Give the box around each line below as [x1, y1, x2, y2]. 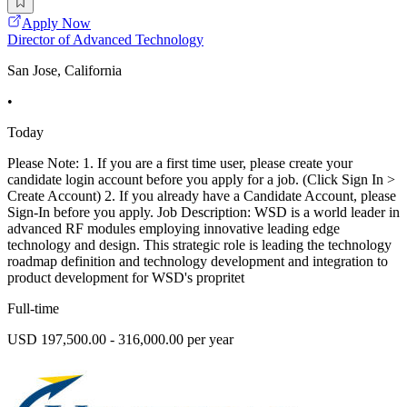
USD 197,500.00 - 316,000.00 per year [7, 332, 233, 348]
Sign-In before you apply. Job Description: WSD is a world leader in [7, 204, 400, 221]
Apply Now [22, 15, 91, 32]
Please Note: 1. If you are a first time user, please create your [7, 155, 352, 172]
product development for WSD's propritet [7, 270, 244, 286]
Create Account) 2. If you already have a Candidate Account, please [7, 188, 396, 204]
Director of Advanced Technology [7, 32, 203, 48]
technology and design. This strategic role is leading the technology [7, 237, 392, 253]
